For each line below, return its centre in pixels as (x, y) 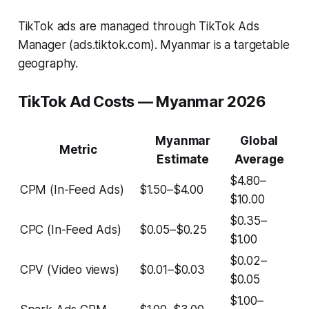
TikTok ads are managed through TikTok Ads (138, 27)
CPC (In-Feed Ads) (70, 230)
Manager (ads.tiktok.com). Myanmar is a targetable (153, 45)
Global (259, 141)
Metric (78, 150)
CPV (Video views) (69, 270)
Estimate (183, 160)
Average (259, 160)
